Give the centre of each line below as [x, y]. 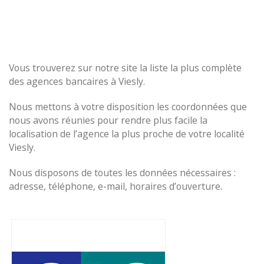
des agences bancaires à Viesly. [77, 81]
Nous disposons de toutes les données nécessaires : [122, 173]
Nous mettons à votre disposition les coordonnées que [128, 107]
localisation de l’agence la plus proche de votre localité [127, 134]
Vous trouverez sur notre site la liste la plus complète [125, 68]
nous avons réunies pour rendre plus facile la [108, 120]
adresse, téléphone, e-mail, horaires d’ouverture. [115, 186]
